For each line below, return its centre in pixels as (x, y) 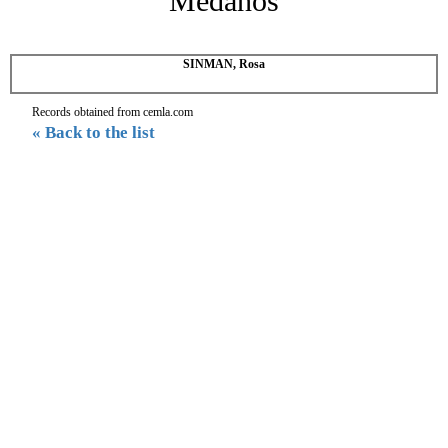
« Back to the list (93, 132)
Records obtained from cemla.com (112, 111)
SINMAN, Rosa (224, 63)
